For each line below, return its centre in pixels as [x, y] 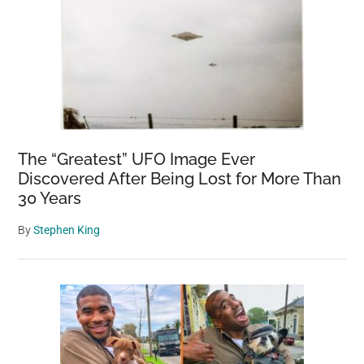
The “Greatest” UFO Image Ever [137, 159]
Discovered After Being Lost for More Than [180, 178]
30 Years [50, 198]
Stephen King [67, 230]
